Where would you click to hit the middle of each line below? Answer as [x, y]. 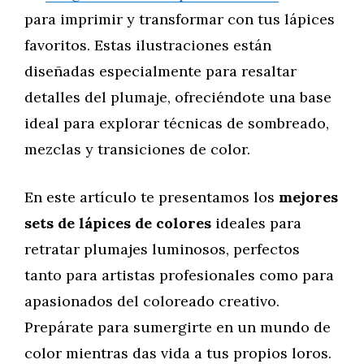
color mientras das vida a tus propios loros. [178, 353]
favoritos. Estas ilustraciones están [148, 45]
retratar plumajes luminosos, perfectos [162, 249]
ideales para [258, 223]
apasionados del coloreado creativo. [152, 301]
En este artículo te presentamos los [152, 197]
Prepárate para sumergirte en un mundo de [178, 327]
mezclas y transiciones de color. [137, 149]
